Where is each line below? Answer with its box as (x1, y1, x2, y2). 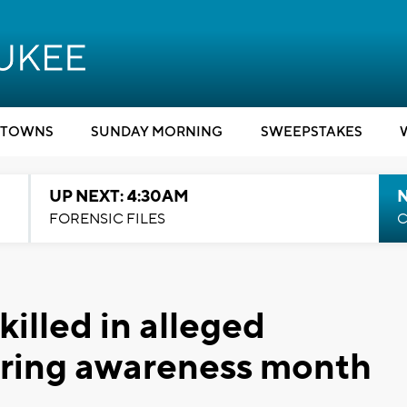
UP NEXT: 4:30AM (48, 186, 189, 207)
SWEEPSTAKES (260, 124, 362, 141)
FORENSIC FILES (48, 210, 165, 228)
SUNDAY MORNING (91, 124, 223, 141)
